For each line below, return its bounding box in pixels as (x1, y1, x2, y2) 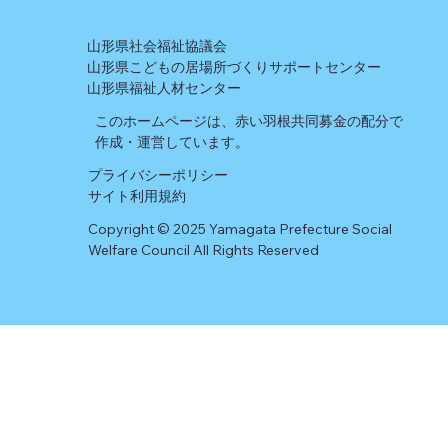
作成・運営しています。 (95, 133, 250, 152)
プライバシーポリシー (88, 166, 229, 185)
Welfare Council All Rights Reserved (88, 240, 320, 259)
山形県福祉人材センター (87, 79, 245, 98)
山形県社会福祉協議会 (87, 37, 228, 56)
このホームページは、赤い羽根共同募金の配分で (95, 112, 404, 131)
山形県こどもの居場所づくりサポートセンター (87, 58, 382, 77)
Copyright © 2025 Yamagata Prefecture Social (88, 219, 393, 238)
